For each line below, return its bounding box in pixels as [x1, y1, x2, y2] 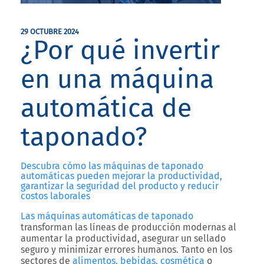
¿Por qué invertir [21, 34, 220, 66]
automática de [21, 92, 192, 124]
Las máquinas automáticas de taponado [21, 210, 193, 222]
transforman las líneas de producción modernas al [21, 222, 236, 233]
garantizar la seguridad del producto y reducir [21, 180, 219, 192]
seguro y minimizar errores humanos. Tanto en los [21, 244, 232, 255]
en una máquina [21, 63, 214, 95]
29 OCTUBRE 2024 [21, 27, 79, 36]
